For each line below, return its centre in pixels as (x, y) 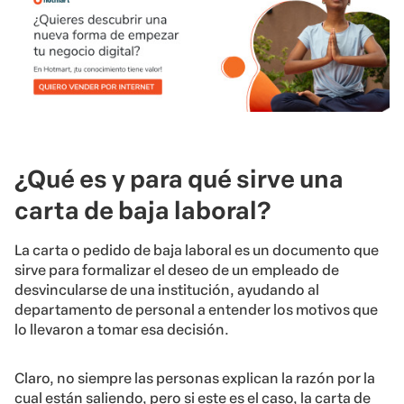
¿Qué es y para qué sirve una (179, 179)
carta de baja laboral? (142, 211)
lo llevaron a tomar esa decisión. (122, 330)
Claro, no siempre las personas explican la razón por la (195, 379)
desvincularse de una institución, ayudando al (167, 290)
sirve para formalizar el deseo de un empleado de (177, 271)
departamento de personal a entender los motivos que (196, 310)
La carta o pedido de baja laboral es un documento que (197, 251)
